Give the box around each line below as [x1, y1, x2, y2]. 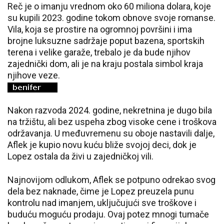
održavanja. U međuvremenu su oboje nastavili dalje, [7, 128, 214, 139]
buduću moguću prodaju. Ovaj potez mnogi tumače [7, 209, 209, 220]
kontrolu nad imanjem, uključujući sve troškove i [7, 197, 196, 208]
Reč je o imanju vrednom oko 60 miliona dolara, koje [7, 1, 211, 11]
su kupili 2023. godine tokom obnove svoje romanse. [7, 12, 215, 23]
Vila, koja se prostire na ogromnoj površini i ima [7, 24, 192, 34]
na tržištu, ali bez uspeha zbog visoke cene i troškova [7, 116, 216, 127]
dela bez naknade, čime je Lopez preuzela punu [7, 186, 194, 197]
